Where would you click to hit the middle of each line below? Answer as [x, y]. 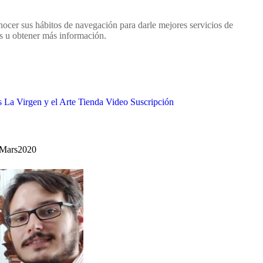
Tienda [90, 102]
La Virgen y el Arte [40, 102]
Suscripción [152, 102]
